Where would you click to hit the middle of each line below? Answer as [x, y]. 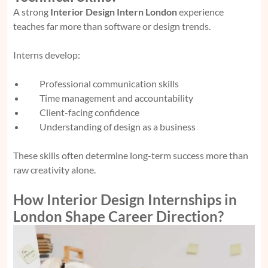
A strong [32, 11]
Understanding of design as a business [118, 126]
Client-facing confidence [89, 112]
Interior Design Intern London [114, 11]
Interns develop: [47, 54]
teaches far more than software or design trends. [112, 26]
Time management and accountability [116, 98]
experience [200, 11]
